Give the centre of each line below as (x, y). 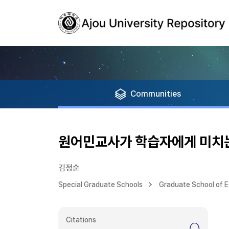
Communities (156, 94)
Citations (81, 220)
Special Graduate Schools (100, 185)
